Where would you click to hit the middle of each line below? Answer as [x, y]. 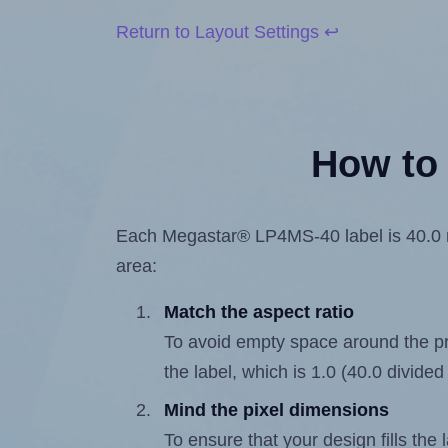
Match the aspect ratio [259, 312]
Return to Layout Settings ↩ [228, 32]
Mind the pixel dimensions [277, 410]
